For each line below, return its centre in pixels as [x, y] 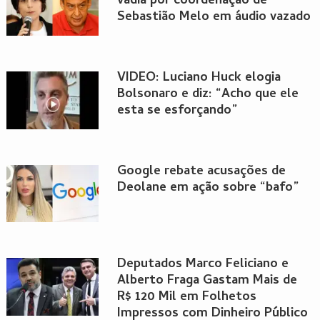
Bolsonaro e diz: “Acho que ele [207, 94]
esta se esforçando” [177, 111]
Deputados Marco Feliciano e [202, 265]
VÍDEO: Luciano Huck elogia [199, 78]
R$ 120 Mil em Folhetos [186, 298]
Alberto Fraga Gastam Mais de [207, 281]
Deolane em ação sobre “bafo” [207, 188]
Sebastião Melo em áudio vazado [214, 18]
